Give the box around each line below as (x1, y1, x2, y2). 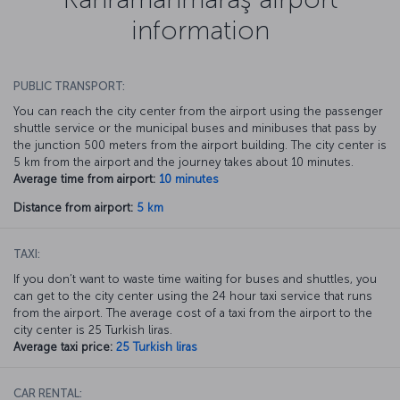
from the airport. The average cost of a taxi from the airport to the (13, 305, 372, 320)
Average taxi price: (13, 339, 112, 354)
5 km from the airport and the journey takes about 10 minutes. (13, 154, 354, 169)
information (130, 13, 270, 46)
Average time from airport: (13, 171, 155, 186)
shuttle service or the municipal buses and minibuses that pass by (13, 121, 376, 135)
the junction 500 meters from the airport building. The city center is (13, 137, 387, 152)
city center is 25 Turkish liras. (13, 322, 172, 337)
